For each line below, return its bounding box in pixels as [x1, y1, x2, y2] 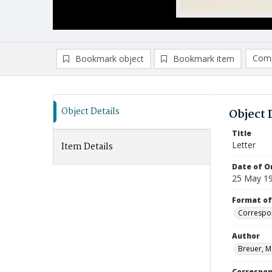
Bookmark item [173, 53, 234, 64]
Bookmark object [75, 53, 144, 64]
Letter [232, 139, 256, 151]
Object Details [61, 104, 120, 119]
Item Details [61, 140, 113, 154]
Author [232, 231, 260, 241]
